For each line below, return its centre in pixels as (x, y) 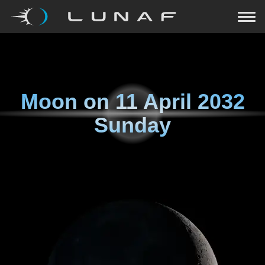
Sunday (132, 125)
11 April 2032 (180, 101)
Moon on (68, 101)
